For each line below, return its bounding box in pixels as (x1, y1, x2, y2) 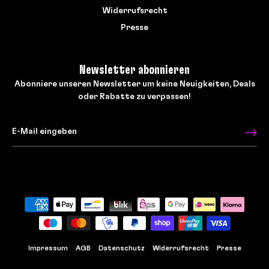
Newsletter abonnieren (79, 64, 190, 77)
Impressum (28, 244, 68, 252)
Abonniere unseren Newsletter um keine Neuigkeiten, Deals (14, 80, 255, 89)
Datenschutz (98, 244, 145, 252)
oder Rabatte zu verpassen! (78, 92, 191, 101)
